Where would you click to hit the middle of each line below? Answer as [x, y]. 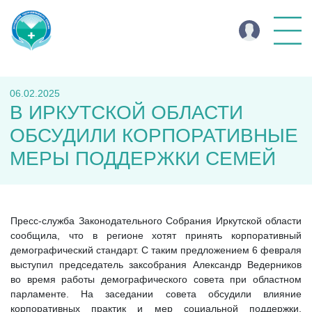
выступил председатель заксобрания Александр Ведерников [156, 265]
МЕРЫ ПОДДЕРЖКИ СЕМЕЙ [143, 158]
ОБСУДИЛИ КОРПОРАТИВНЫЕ [154, 135]
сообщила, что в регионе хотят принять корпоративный [156, 235]
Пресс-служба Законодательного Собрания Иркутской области [156, 221]
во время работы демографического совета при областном [156, 279]
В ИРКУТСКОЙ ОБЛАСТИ [126, 112]
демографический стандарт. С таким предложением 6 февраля [156, 250]
